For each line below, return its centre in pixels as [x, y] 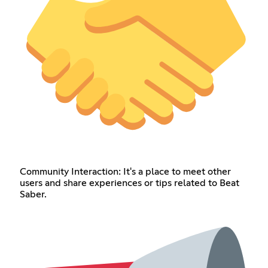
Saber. [33, 195]
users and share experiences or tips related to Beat [129, 183]
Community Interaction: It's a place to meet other [125, 172]
